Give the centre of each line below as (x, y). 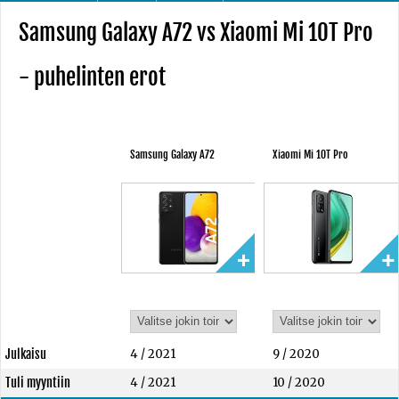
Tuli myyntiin (38, 383)
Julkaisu (26, 354)
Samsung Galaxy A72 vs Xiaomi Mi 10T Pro (196, 33)
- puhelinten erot (92, 77)
